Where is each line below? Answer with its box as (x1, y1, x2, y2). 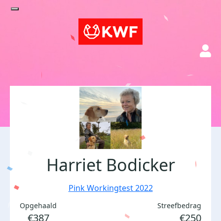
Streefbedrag (157, 201, 201, 210)
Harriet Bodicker (46, 153, 175, 176)
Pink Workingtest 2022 (68, 183, 153, 193)
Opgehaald (20, 201, 57, 210)
